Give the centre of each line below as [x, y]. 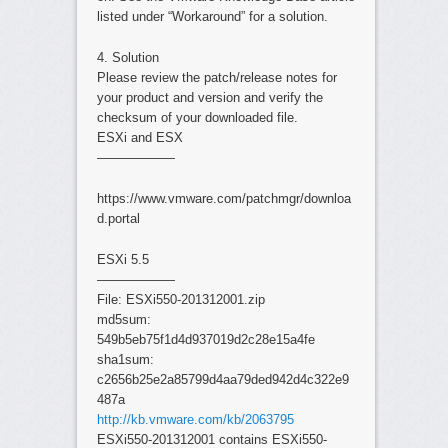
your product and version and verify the [209, 97]
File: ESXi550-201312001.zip [180, 300]
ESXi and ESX [139, 137]
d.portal [118, 218]
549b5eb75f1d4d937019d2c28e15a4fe [205, 340]
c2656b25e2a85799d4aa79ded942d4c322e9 [222, 380]
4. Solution [127, 57]
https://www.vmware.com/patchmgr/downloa [223, 198]
